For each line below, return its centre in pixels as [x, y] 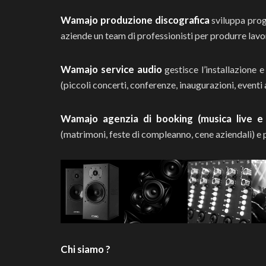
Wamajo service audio [111, 69]
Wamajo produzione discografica [136, 20]
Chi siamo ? [85, 249]
